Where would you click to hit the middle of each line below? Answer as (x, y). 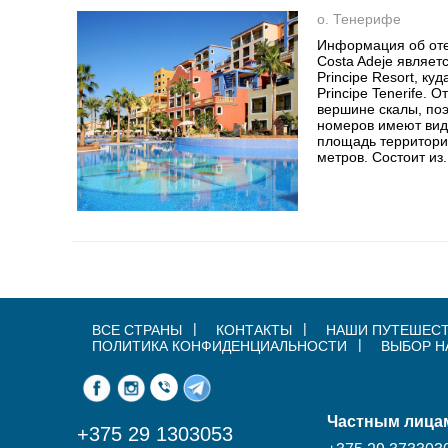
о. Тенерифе (359, 19)
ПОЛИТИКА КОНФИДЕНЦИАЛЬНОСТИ (219, 346)
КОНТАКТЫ (254, 330)
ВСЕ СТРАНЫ (137, 330)
